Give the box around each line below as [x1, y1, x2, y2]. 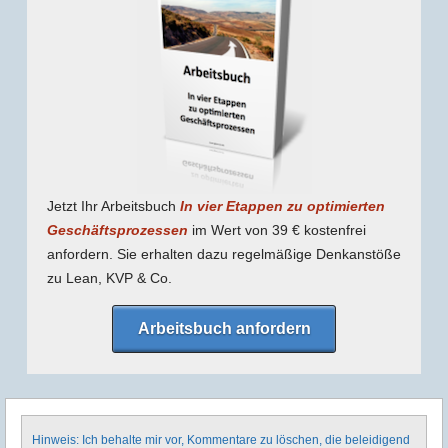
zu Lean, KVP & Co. [46, 270, 172, 287]
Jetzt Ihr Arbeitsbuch [46, 198, 180, 215]
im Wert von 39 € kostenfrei [187, 222, 366, 239]
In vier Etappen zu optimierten [179, 198, 385, 215]
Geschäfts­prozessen [46, 222, 188, 239]
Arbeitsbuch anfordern [137, 319, 311, 337]
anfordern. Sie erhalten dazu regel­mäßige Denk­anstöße [46, 246, 401, 263]
